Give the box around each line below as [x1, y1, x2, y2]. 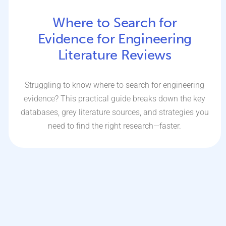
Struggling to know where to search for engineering [25, 80, 205, 90]
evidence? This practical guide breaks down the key [24, 94, 206, 104]
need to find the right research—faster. [48, 121, 182, 131]
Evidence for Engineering [37, 31, 192, 47]
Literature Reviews [58, 47, 172, 64]
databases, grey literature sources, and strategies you [20, 107, 209, 118]
